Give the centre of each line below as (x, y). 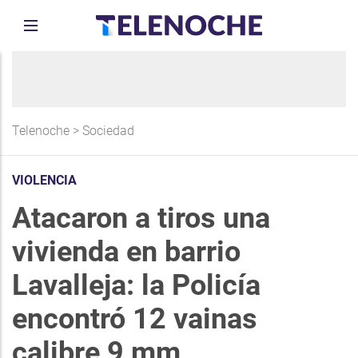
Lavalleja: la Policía (136, 285)
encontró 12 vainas (135, 319)
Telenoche (41, 131)
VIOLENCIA (44, 180)
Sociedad (108, 131)
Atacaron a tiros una (141, 218)
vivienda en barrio (126, 252)
